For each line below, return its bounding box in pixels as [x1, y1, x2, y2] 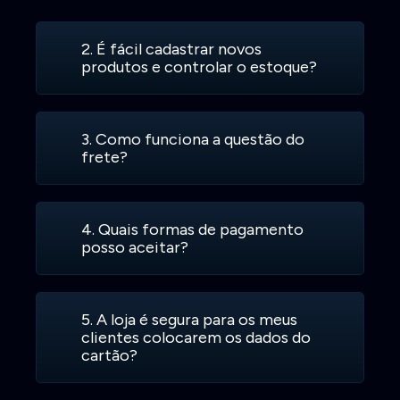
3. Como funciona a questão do [81, 129, 305, 150]
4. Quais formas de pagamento [81, 220, 304, 240]
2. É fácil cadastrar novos [81, 39, 262, 60]
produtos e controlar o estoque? [81, 57, 318, 78]
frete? [81, 147, 129, 168]
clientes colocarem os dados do [81, 328, 312, 348]
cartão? [81, 346, 138, 366]
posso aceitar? [81, 237, 189, 258]
